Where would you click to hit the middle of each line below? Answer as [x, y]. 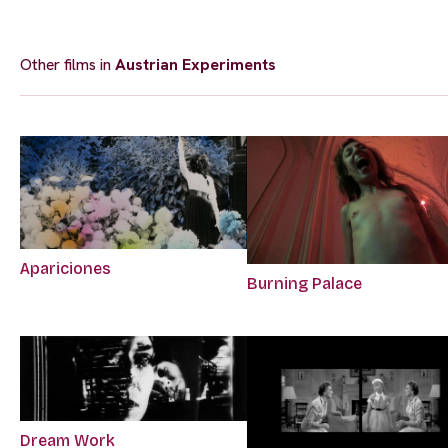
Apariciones [65, 268]
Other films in [67, 64]
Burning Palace [305, 283]
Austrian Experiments [195, 64]
